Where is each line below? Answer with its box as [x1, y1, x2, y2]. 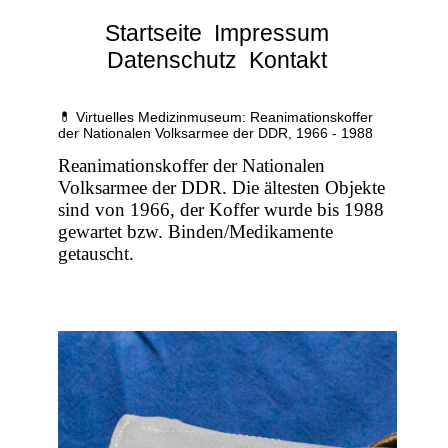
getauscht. [58, 243, 135, 265]
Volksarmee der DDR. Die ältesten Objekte [58, 177, 386, 199]
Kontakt [249, 47, 328, 73]
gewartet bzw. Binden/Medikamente [58, 221, 334, 243]
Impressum [214, 20, 330, 46]
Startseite [105, 20, 203, 46]
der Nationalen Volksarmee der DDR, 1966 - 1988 [58, 125, 374, 142]
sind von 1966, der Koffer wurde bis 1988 [58, 199, 385, 221]
